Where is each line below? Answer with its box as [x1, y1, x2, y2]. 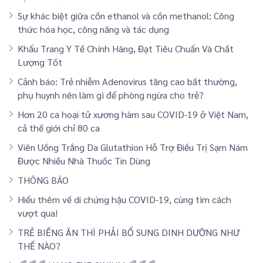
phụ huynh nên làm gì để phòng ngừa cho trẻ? [18, 88, 204, 101]
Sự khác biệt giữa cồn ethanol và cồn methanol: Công [18, 9, 234, 22]
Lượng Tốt [18, 55, 62, 68]
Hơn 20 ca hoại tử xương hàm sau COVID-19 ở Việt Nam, [18, 107, 248, 120]
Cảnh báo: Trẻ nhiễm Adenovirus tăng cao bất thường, [18, 75, 237, 87]
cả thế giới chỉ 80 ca [18, 121, 100, 134]
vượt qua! [18, 206, 58, 219]
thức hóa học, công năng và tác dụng [18, 22, 169, 35]
